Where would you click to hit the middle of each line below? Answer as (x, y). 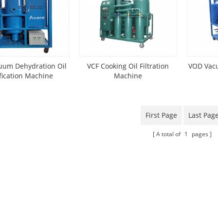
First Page (161, 115)
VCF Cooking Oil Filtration (128, 66)
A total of (169, 134)
